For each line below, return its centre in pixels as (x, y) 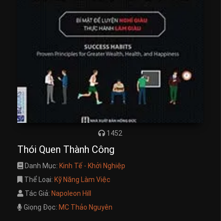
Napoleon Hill (71, 193)
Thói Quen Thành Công (66, 149)
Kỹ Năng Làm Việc (82, 179)
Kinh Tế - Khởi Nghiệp (92, 166)
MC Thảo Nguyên (86, 207)
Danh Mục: (41, 166)
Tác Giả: (37, 193)
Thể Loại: (38, 179)
